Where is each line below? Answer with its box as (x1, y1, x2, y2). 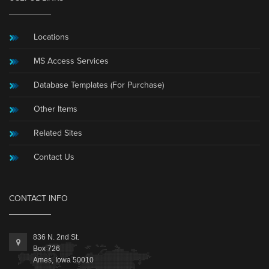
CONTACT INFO (9, 193, 68, 204)
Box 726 (33, 244, 60, 253)
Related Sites (33, 128, 82, 139)
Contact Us (33, 152, 74, 163)
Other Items (33, 104, 77, 115)
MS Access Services (33, 56, 109, 67)
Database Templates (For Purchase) (33, 80, 164, 91)
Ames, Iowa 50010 (33, 256, 94, 265)
